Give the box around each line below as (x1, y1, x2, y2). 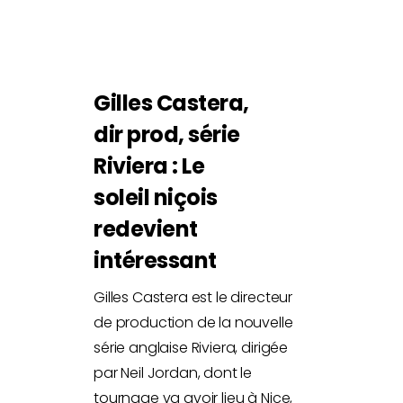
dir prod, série (94, 119, 240, 149)
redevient (94, 213, 198, 244)
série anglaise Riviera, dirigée (94, 336, 289, 358)
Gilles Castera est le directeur (94, 286, 293, 308)
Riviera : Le (94, 150, 205, 181)
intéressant (94, 245, 217, 275)
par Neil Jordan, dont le (94, 362, 253, 383)
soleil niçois (94, 182, 218, 212)
